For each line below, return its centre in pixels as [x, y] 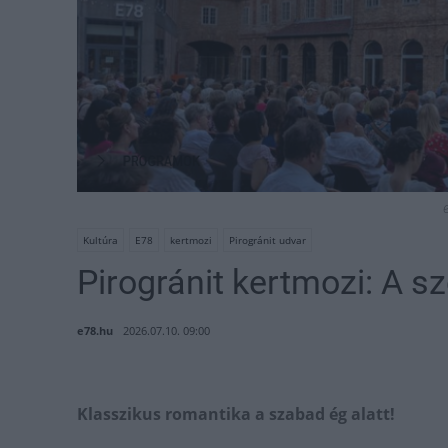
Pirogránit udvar [267, 240]
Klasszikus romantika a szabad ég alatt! [236, 414]
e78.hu [95, 331]
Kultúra [100, 240]
